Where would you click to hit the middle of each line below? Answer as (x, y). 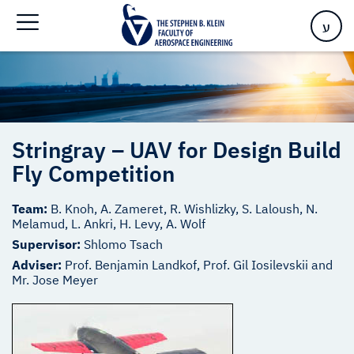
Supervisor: (48, 245)
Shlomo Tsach (123, 245)
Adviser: (38, 265)
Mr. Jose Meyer (55, 280)
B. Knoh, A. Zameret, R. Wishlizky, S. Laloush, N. (184, 209)
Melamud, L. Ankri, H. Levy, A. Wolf (109, 224)
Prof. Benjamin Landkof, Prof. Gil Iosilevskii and (199, 265)
